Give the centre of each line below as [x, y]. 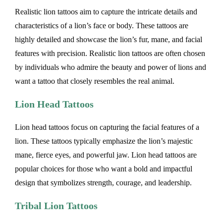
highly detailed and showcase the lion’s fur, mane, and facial [109, 40]
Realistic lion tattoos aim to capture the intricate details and [106, 12]
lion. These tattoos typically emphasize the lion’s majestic [104, 141]
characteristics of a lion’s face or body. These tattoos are [102, 26]
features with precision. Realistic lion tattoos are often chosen [110, 54]
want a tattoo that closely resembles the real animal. [95, 81]
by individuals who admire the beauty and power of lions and [111, 67]
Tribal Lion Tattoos [56, 206]
